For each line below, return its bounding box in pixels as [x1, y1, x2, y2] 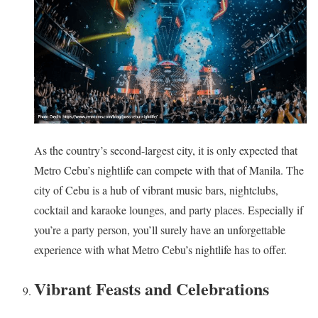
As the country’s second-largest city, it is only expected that [34, 143, 297, 158]
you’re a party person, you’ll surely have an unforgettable [34, 222, 285, 238]
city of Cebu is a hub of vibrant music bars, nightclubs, [34, 182, 278, 198]
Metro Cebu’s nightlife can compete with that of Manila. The [34, 163, 304, 178]
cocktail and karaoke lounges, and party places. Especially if [34, 202, 303, 218]
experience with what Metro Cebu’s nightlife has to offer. [34, 242, 287, 258]
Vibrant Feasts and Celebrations [34, 275, 269, 301]
